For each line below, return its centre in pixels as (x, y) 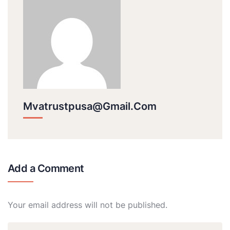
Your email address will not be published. (88, 205)
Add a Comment (46, 169)
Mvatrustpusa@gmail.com (90, 107)
